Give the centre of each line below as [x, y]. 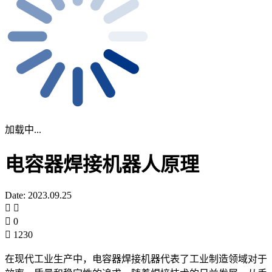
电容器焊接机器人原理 [102, 165]
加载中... [23, 129]
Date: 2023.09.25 [38, 195]
